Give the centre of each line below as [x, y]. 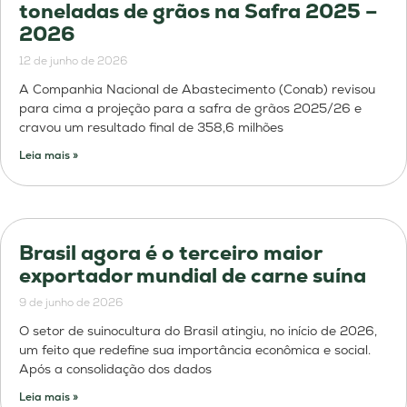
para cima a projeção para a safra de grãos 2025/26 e [190, 108]
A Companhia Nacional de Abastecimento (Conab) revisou [197, 89]
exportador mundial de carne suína [195, 275]
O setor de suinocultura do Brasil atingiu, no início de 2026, [198, 330]
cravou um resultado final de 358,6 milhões [151, 127]
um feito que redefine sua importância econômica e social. [195, 349]
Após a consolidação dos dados [115, 368]
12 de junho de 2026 [73, 60]
